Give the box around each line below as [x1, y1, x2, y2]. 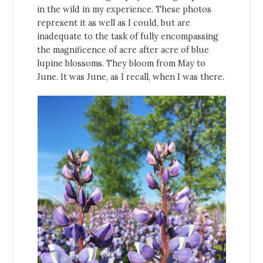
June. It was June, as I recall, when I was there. [37, 71, 225, 82]
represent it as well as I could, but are [37, 17, 191, 28]
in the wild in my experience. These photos [37, 4, 212, 15]
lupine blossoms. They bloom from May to [37, 58, 206, 69]
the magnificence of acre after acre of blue [37, 44, 210, 55]
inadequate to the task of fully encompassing [37, 31, 219, 42]
